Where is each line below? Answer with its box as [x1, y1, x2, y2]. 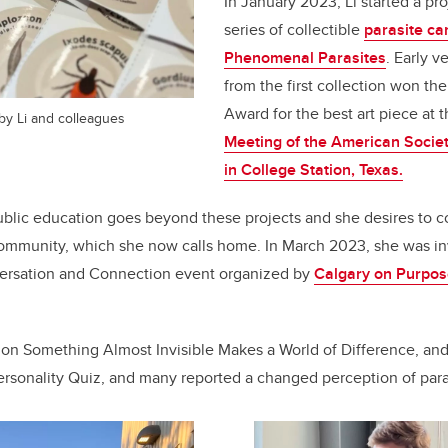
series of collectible [224, 18, 364, 42]
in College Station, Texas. [224, 158, 403, 182]
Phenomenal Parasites [224, 46, 386, 70]
